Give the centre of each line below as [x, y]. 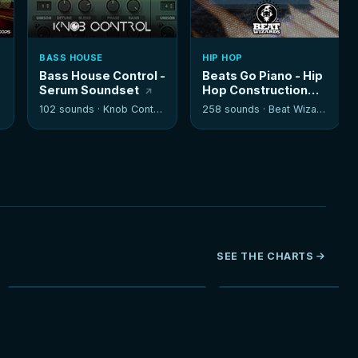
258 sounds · [236, 109]
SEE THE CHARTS [265, 257]
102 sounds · [72, 109]
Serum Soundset [89, 90]
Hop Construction [255, 90]
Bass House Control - [103, 76]
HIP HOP [223, 58]
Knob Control [129, 109]
